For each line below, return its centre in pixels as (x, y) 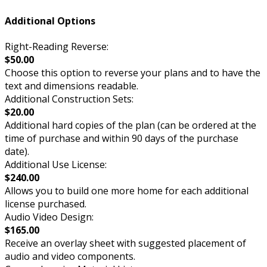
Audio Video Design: (49, 217)
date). (17, 151)
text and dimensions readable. (72, 86)
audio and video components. (70, 256)
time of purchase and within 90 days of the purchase (122, 138)
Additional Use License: (56, 164)
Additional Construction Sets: (69, 99)
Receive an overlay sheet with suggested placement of (125, 243)
